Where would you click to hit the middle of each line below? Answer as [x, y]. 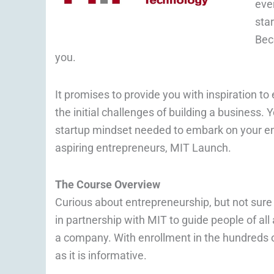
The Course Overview [108, 185]
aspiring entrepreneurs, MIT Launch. [143, 147]
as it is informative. [101, 256]
